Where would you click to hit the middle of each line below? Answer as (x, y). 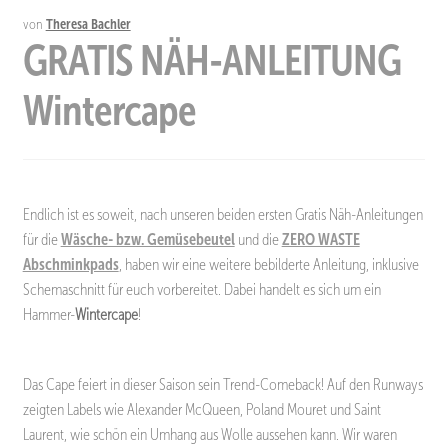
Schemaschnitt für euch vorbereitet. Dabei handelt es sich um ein (201, 289)
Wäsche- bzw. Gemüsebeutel (147, 239)
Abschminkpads (70, 264)
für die (41, 239)
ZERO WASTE (320, 239)
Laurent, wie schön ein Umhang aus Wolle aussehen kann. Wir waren (209, 434)
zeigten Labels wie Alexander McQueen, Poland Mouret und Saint (201, 409)
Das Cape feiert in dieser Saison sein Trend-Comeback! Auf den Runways (222, 384)
